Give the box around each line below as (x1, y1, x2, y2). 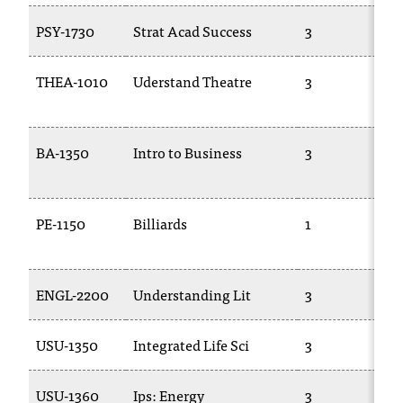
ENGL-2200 (36, 282, 109, 306)
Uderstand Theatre (133, 69, 252, 93)
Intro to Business (133, 140, 242, 164)
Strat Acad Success (133, 19, 252, 42)
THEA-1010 (36, 69, 108, 93)
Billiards (133, 211, 187, 235)
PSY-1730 (36, 19, 94, 42)
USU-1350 (36, 333, 98, 356)
